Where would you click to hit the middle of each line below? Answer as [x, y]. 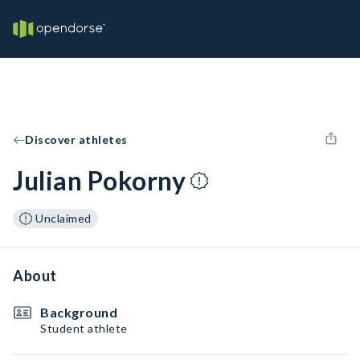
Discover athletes [76, 139]
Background [79, 312]
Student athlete [84, 328]
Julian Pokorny [99, 180]
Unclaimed [63, 218]
